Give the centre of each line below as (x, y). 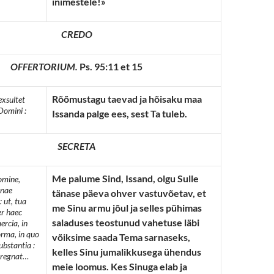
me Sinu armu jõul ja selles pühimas (127, 208)
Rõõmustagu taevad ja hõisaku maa (127, 99)
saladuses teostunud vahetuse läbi (126, 222)
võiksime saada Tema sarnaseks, (121, 237)
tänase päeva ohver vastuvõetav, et (129, 193)
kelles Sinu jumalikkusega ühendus (127, 252)
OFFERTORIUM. (44, 66)
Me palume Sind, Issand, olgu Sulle (125, 178)
